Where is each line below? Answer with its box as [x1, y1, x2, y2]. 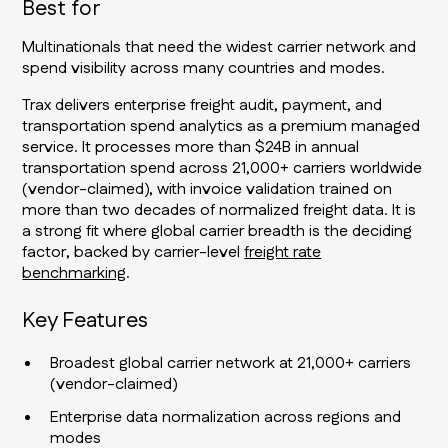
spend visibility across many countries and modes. [22, 57, 386, 81]
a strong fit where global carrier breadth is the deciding [22, 220, 413, 244]
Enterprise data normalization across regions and [50, 406, 402, 430]
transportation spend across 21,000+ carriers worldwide [22, 157, 423, 181]
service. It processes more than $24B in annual [22, 136, 360, 160]
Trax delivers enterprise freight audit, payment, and [22, 94, 383, 118]
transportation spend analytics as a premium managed [22, 115, 421, 139]
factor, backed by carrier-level [22, 241, 245, 265]
